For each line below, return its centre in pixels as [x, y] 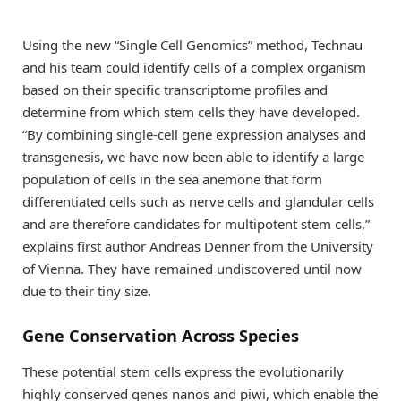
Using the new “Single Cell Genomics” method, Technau [192, 44]
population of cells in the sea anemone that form [172, 179]
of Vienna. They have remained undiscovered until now [192, 268]
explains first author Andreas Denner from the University [198, 246]
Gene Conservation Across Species [161, 336]
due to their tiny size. [87, 290]
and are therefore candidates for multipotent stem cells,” [196, 223]
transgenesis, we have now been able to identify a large [193, 156]
